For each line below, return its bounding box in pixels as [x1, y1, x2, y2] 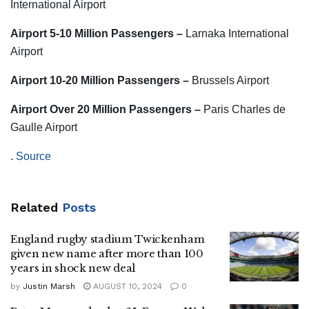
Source [16, 150, 51, 163]
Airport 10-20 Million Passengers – [10, 74, 192, 87]
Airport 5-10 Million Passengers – [10, 28, 186, 40]
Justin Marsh [23, 281, 75, 292]
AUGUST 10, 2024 [90, 281, 162, 292]
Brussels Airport [192, 74, 269, 87]
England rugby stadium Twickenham [10, 232, 205, 246]
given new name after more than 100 [10, 247, 203, 261]
